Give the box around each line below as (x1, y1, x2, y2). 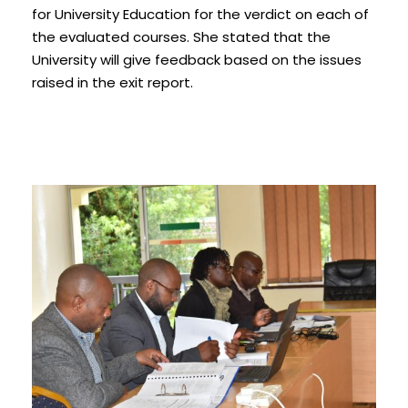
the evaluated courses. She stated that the (32, 27, 331, 46)
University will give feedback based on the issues (32, 50, 362, 69)
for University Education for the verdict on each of (32, 5, 369, 24)
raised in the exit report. (32, 73, 193, 92)
